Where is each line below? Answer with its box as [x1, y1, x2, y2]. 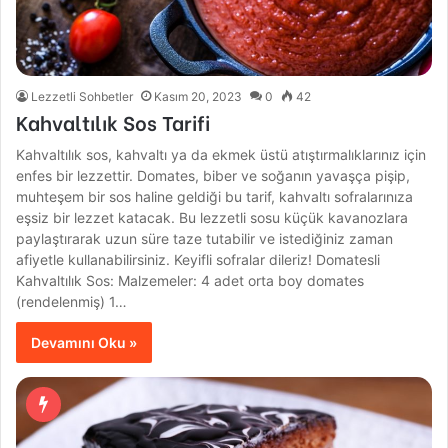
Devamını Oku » [31, 334, 138, 352]
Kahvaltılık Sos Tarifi [16, 107, 211, 137]
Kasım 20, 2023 [154, 89, 243, 105]
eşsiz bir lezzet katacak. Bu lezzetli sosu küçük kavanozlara [16, 209, 409, 227]
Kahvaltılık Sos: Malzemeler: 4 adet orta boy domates [16, 272, 365, 290]
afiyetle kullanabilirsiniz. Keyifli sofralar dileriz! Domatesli [16, 251, 381, 269]
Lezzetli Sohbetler [31, 89, 134, 105]
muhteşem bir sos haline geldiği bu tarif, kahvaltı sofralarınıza [16, 188, 414, 206]
